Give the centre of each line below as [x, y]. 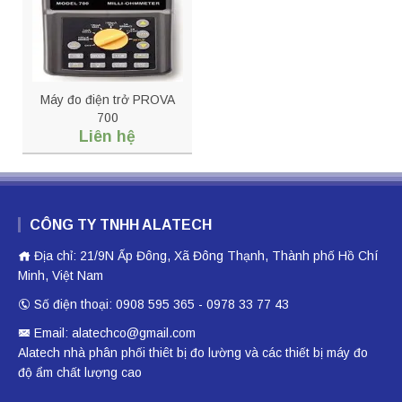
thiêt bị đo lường [195, 353]
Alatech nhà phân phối [83, 353]
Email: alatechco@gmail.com [113, 333]
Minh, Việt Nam [61, 276]
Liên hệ [107, 137]
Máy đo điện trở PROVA [107, 100]
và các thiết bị [284, 353]
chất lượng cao [97, 373]
